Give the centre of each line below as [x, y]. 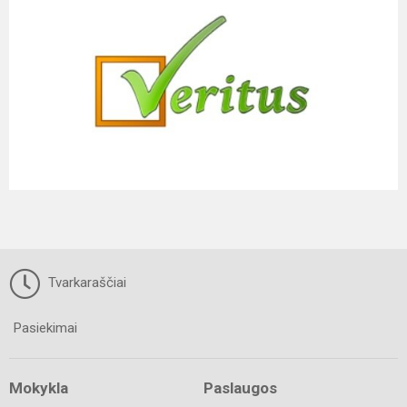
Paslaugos [240, 387]
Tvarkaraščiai [85, 282]
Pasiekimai [45, 328]
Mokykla [39, 387]
